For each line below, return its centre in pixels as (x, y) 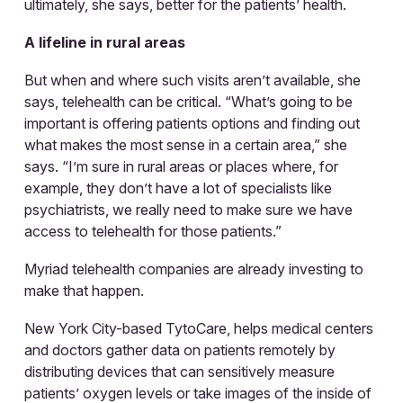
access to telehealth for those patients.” (153, 231)
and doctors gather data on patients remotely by (180, 349)
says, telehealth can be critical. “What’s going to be (188, 101)
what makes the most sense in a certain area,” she (186, 144)
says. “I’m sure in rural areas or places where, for (181, 166)
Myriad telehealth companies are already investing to (194, 269)
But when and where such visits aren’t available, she (193, 80)
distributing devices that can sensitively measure (179, 371)
